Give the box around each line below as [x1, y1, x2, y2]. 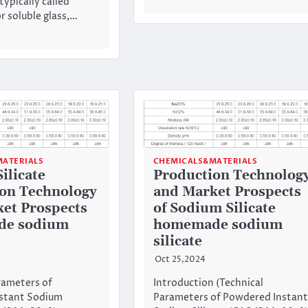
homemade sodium [153, 216, 283, 234]
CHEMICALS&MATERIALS [153, 155, 258, 166]
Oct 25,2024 [154, 254, 206, 265]
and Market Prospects [153, 183, 301, 201]
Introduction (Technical [153, 276, 263, 290]
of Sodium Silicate [153, 199, 276, 217]
